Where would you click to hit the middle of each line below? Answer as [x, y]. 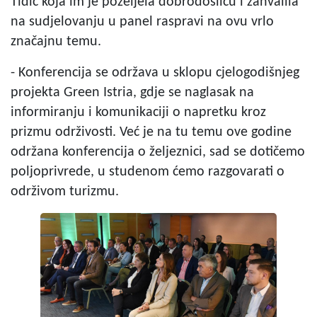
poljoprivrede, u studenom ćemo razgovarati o [148, 172]
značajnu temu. [56, 41]
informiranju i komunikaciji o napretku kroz [138, 112]
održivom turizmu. [65, 191]
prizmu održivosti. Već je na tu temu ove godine [151, 132]
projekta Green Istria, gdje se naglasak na [132, 92]
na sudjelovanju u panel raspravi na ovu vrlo [142, 22]
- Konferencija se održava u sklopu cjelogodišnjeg [155, 73]
